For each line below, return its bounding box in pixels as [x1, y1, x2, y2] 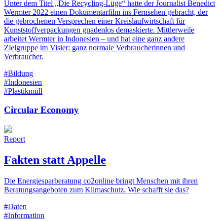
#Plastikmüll [4, 86, 42, 95]
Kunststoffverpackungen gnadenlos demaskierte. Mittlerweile [4, 25, 194, 34]
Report [4, 134, 25, 143]
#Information [4, 211, 44, 220]
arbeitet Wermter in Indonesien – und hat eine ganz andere [4, 34, 184, 43]
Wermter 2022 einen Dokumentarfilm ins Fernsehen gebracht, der [4, 7, 208, 16]
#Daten [4, 202, 27, 211]
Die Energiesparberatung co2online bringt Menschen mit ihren [4, 176, 198, 185]
